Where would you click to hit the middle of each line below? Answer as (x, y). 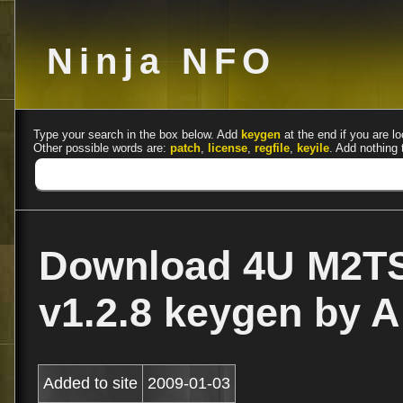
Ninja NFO (161, 61)
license (228, 148)
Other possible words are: (102, 148)
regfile (272, 148)
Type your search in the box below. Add (137, 134)
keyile (313, 148)
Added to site (90, 383)
